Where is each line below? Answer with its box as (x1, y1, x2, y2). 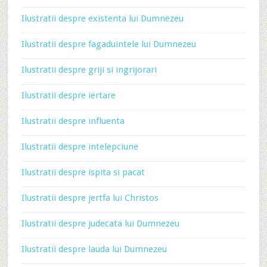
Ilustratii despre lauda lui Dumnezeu (21, 244, 167, 254)
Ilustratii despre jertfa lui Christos (21, 193, 159, 203)
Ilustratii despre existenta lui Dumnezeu (21, 13, 184, 24)
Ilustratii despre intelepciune (21, 141, 138, 152)
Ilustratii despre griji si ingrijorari (21, 64, 157, 75)
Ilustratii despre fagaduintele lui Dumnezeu (21, 39, 196, 49)
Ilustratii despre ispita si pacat (21, 167, 145, 178)
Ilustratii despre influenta (21, 116, 125, 126)
